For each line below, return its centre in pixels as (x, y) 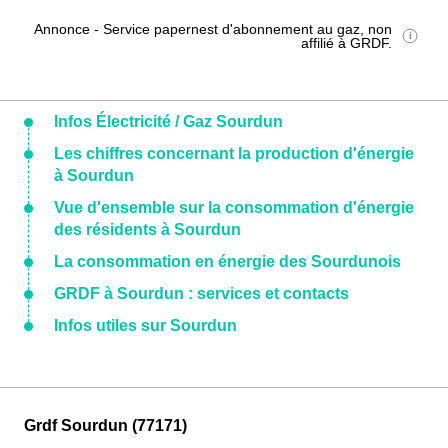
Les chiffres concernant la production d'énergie (234, 153)
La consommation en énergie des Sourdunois (227, 261)
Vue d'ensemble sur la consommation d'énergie (234, 207)
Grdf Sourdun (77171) (105, 425)
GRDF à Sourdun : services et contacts (201, 293)
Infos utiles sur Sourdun (145, 325)
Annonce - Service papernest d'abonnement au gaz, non (213, 29)
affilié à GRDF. (347, 43)
